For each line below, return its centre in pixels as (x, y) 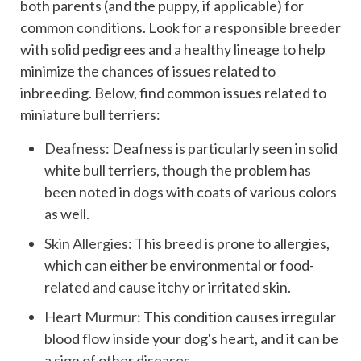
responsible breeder (277, 28)
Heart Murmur (91, 317)
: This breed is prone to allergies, (229, 244)
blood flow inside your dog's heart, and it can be (191, 339)
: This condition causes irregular (237, 317)
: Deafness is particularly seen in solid (222, 149)
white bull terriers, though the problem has (178, 170)
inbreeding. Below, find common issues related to (173, 93)
